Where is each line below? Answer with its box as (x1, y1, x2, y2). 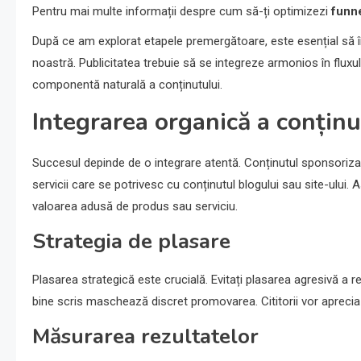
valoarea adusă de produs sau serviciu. (32, 199, 238, 214)
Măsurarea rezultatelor (32, 322, 259, 351)
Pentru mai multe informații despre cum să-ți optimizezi (32, 4, 331, 19)
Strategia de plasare (32, 227, 230, 256)
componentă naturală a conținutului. (32, 77, 222, 93)
